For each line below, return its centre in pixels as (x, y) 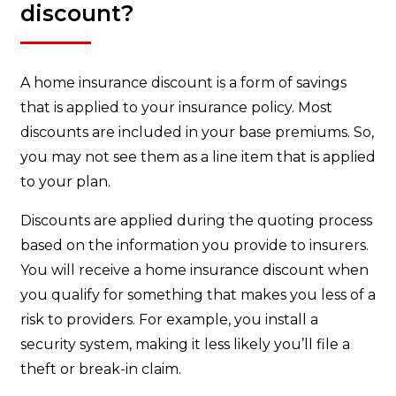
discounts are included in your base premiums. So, (197, 133)
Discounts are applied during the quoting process (196, 221)
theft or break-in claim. (101, 369)
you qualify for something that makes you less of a (198, 295)
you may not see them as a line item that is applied (198, 157)
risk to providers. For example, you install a (169, 320)
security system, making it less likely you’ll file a (185, 345)
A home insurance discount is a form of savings (183, 83)
